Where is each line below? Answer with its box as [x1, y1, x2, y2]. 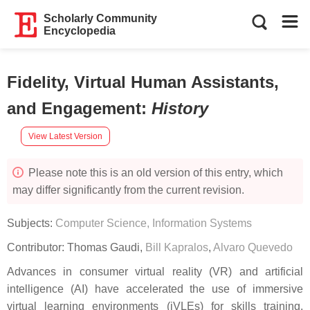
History [152, 99, 208, 118]
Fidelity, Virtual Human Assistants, [7, 73, 279, 91]
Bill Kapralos [145, 241, 208, 253]
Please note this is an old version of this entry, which [26, 167, 283, 179]
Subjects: [7, 217, 55, 229]
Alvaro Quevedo [213, 241, 293, 253]
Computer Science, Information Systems [55, 217, 252, 229]
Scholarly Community [44, 12, 158, 24]
